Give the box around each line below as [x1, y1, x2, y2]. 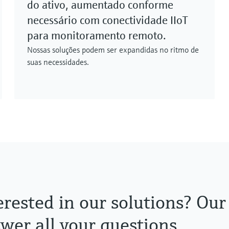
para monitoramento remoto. [27, 29, 166, 43]
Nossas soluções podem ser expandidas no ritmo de [27, 44, 199, 55]
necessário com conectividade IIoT [27, 13, 188, 28]
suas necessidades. [27, 57, 89, 67]
